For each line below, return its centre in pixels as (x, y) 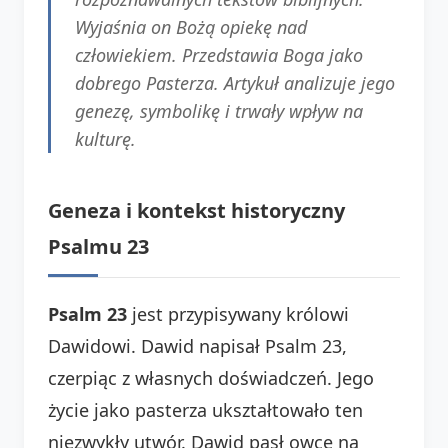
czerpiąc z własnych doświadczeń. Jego (211, 377)
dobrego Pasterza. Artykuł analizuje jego (235, 82)
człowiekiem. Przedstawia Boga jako (219, 54)
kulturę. (105, 138)
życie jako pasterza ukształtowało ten (205, 409)
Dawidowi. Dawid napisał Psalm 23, (197, 345)
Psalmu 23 (98, 246)
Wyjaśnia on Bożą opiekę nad (191, 26)
